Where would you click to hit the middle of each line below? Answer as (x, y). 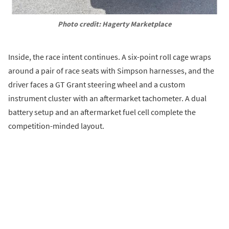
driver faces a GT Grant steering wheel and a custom (97, 84)
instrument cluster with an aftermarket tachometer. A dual (107, 98)
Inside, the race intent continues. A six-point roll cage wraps (110, 56)
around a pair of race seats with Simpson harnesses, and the (111, 70)
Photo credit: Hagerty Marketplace (114, 24)
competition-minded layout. (56, 125)
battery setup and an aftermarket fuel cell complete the (102, 112)
